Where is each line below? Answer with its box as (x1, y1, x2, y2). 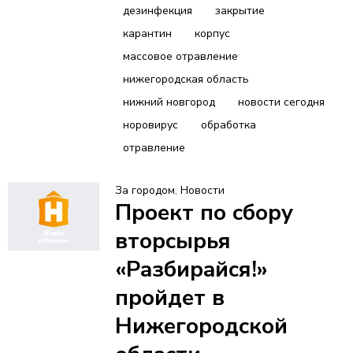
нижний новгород (122, 94, 215, 110)
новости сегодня (237, 94, 325, 110)
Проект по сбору (114, 197, 293, 228)
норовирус (122, 117, 178, 132)
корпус (194, 25, 230, 41)
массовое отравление (122, 48, 238, 64)
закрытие (214, 2, 265, 18)
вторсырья (114, 225, 231, 256)
